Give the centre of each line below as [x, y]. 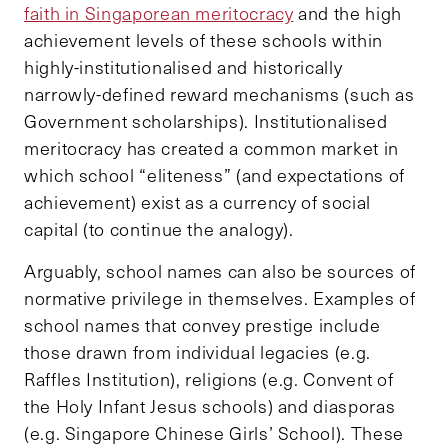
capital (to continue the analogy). [159, 229]
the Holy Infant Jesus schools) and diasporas [210, 406]
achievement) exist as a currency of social [197, 202]
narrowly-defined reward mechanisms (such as [219, 94]
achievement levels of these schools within [203, 40]
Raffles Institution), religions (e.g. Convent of [209, 379]
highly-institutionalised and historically [183, 67]
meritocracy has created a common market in [211, 148]
